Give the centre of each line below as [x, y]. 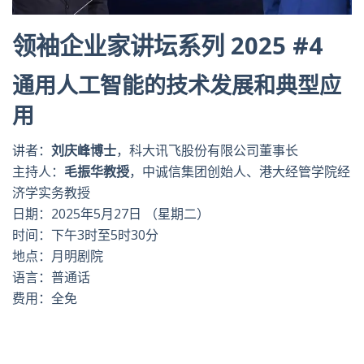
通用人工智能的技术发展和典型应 [177, 84]
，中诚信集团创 [175, 171]
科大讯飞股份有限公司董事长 [214, 150]
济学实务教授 [51, 192]
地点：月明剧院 [58, 256]
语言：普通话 [51, 277]
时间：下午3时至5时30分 [85, 234]
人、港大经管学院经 [292, 171]
